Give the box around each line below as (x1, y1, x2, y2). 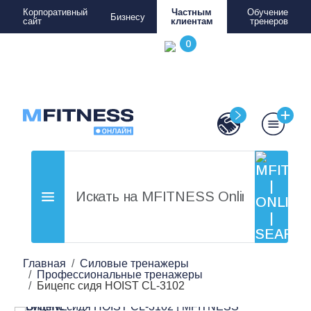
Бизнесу (110, 11, 145, 22)
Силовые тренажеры (80, 258, 189, 269)
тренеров (250, 16, 288, 26)
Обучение (247, 7, 288, 17)
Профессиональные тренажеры (37, 269, 203, 280)
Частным (171, 7, 212, 17)
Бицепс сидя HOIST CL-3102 (37, 280, 185, 292)
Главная (23, 258, 66, 269)
